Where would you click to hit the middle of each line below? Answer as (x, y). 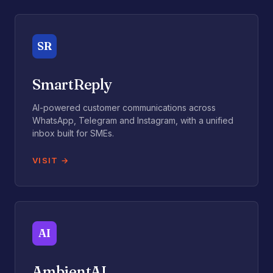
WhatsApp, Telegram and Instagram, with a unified (133, 120)
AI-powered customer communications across (124, 108)
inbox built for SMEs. (73, 133)
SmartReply (72, 84)
